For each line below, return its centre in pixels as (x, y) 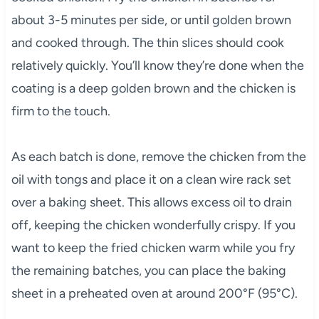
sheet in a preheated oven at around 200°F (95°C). (154, 294)
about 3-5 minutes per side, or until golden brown (151, 20)
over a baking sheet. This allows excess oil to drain (151, 203)
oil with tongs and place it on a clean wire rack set (151, 180)
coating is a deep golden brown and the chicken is (153, 89)
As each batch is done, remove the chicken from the (158, 157)
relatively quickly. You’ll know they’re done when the (157, 66)
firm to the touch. (61, 111)
